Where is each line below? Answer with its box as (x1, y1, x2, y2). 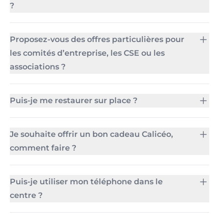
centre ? (10, 191, 43, 200)
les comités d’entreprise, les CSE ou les (10, 48, 165, 58)
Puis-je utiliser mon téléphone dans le (10, 177, 163, 186)
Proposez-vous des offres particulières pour (10, 35, 184, 44)
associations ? (10, 62, 66, 71)
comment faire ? (10, 143, 76, 153)
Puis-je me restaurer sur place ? (10, 96, 137, 105)
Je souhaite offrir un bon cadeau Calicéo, (10, 130, 173, 139)
